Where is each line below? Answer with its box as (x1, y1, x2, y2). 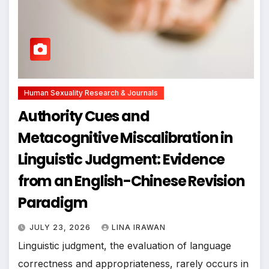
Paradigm (18, 192, 88, 213)
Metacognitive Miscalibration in (18, 127, 233, 148)
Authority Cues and (18, 106, 150, 126)
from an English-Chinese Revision (18, 171, 245, 191)
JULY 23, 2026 (29, 222, 93, 232)
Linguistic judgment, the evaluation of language (18, 239, 231, 252)
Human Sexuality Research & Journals (24, 88, 158, 97)
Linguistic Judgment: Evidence (18, 149, 225, 169)
